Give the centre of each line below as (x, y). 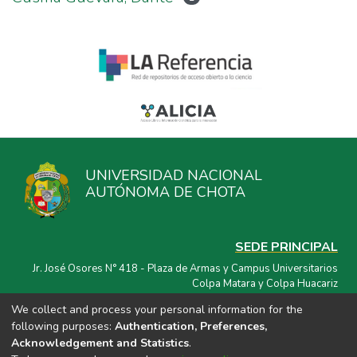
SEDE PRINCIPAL (286, 247)
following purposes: (63, 326)
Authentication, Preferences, (191, 326)
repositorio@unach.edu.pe (276, 335)
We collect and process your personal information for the (157, 309)
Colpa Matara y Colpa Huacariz (265, 284)
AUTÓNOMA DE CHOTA (166, 192)
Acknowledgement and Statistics (100, 343)
